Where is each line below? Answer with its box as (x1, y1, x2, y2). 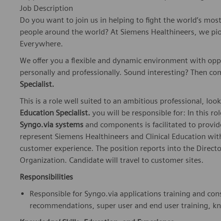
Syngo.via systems (20, 120, 83, 130)
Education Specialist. (20, 108, 90, 118)
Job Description (20, 3, 73, 13)
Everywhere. (20, 39, 63, 49)
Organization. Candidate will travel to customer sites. (20, 155, 204, 165)
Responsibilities (20, 172, 73, 182)
